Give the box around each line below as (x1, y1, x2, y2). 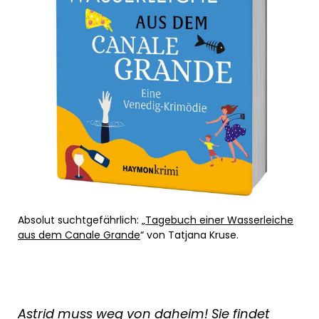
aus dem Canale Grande (18, 228, 140, 243)
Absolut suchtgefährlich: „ (18, 213, 145, 228)
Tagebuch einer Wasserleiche (145, 213, 293, 228)
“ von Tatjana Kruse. (140, 228, 239, 243)
